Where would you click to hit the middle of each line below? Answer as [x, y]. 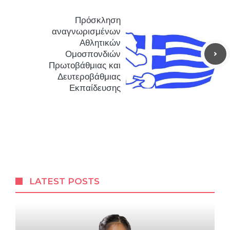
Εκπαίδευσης [95, 88]
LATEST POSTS [65, 181]
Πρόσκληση [98, 20]
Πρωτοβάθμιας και [85, 65]
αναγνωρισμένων [86, 31]
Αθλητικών [100, 43]
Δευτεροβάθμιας [89, 76]
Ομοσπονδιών [93, 54]
